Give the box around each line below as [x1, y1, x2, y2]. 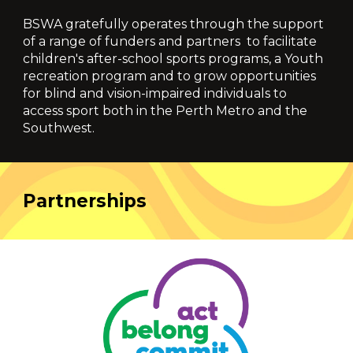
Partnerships [23, 190, 152, 212]
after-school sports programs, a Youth [87, 51, 324, 66]
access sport [23, 103, 100, 118]
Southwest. [23, 121, 95, 136]
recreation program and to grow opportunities [23, 69, 317, 84]
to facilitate [243, 34, 318, 49]
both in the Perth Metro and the [99, 103, 308, 118]
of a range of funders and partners [23, 34, 244, 49]
